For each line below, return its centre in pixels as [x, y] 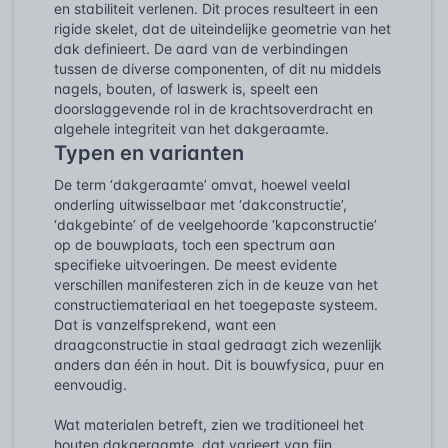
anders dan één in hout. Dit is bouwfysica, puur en [219, 364]
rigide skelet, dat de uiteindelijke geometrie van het [222, 28]
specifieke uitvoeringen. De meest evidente [195, 264]
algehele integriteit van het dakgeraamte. [191, 128]
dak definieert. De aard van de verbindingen [201, 48]
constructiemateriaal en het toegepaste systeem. [216, 304]
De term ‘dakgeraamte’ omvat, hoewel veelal [202, 184]
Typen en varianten [149, 152]
